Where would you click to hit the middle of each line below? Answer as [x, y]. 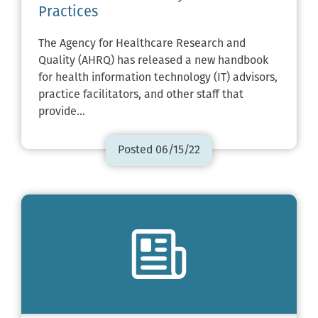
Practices [68, 13]
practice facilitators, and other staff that [141, 95]
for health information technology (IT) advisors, [158, 78]
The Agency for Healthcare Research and [142, 44]
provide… [62, 113]
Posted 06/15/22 [159, 151]
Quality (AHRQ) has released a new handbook [153, 61]
